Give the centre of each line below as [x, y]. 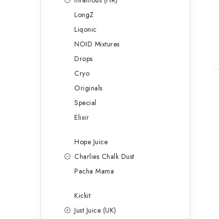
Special [86, 103]
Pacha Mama [94, 171]
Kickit [82, 196]
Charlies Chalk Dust [104, 157]
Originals [88, 88]
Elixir [82, 118]
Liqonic [86, 30]
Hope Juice [91, 142]
